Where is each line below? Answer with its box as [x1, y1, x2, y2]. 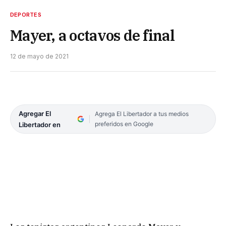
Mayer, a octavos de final [10, 26, 175, 45]
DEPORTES [10, 11, 41, 19]
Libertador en [19, 121, 61, 129]
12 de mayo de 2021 [10, 52, 69, 61]
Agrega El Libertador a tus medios [94, 110, 189, 118]
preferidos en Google [94, 120, 153, 128]
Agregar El [19, 109, 51, 118]
